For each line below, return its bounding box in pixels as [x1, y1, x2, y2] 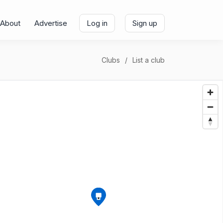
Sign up [132, 18, 157, 28]
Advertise [34, 18, 67, 28]
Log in [87, 18, 108, 28]
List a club [132, 55, 165, 64]
